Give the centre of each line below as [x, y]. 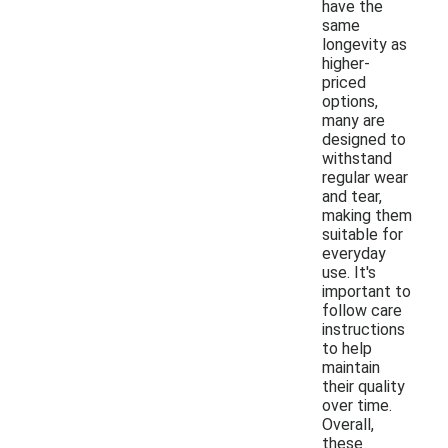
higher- [346, 63]
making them [367, 215]
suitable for [362, 234]
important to [366, 291]
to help [347, 348]
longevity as [364, 44]
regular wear [365, 177]
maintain [351, 367]
